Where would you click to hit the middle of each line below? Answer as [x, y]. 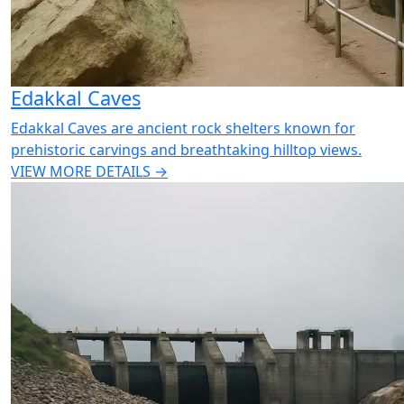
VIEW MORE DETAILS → [89, 171]
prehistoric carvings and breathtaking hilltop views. [186, 150]
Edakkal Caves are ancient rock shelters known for [183, 128]
